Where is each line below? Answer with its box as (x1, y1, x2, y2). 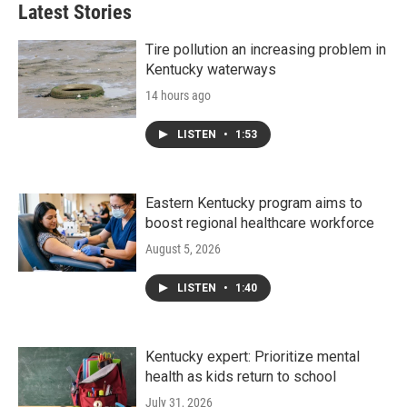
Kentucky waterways (145, 60, 276, 78)
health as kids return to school (145, 367, 336, 385)
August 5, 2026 (145, 241, 221, 256)
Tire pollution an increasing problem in (145, 40, 386, 58)
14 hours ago (145, 87, 211, 103)
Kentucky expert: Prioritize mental (145, 347, 360, 365)
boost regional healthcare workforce (145, 213, 374, 232)
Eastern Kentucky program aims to (145, 194, 362, 212)
